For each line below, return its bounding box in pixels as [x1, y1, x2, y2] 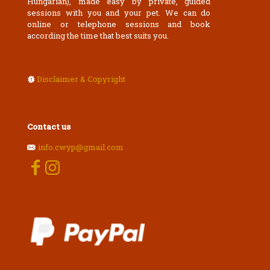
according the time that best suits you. [27, 30, 169, 41]
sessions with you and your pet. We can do [27, 7, 211, 18]
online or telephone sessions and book [27, 19, 211, 30]
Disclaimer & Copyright [37, 74, 125, 84]
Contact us [27, 121, 71, 132]
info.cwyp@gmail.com [38, 142, 124, 152]
